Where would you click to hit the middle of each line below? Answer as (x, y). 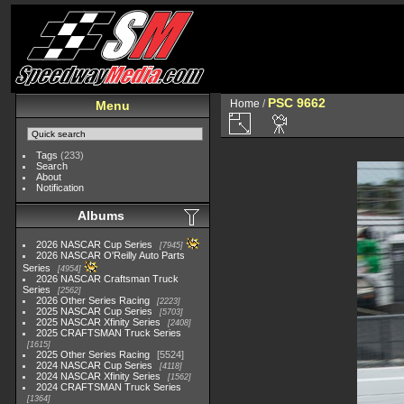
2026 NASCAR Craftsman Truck (108, 279)
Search (52, 166)
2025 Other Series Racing (93, 354)
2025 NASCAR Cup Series (95, 311)
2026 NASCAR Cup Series (95, 244)
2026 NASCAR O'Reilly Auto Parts (111, 255)
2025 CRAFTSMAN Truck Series (109, 333)
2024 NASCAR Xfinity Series (99, 376)
